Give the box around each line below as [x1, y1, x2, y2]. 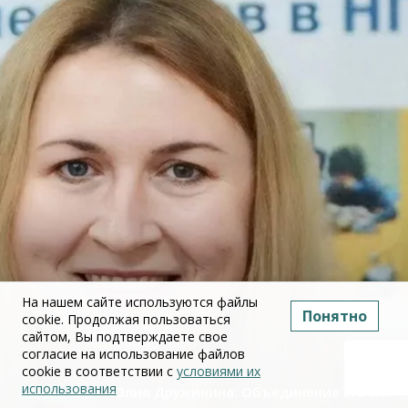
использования [22, 380, 117, 397]
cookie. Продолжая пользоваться [22, 311, 230, 328]
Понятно [302, 306, 367, 326]
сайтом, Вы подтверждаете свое [22, 328, 228, 345]
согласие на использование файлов [22, 345, 245, 362]
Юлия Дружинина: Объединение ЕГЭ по [107, 382, 388, 402]
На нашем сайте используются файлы [22, 293, 258, 311]
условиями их [177, 362, 260, 380]
